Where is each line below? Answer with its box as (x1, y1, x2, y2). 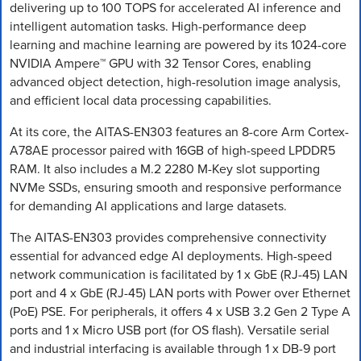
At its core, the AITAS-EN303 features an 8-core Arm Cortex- (10, 122, 349, 141)
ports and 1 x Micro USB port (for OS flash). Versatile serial (10, 320, 330, 339)
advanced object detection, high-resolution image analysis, (10, 72, 341, 91)
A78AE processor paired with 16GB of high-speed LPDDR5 (10, 140, 335, 160)
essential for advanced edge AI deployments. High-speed (10, 246, 332, 265)
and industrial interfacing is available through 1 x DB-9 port (10, 338, 336, 358)
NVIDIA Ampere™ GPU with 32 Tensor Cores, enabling (10, 53, 311, 73)
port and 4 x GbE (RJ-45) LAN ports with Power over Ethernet (10, 283, 351, 302)
